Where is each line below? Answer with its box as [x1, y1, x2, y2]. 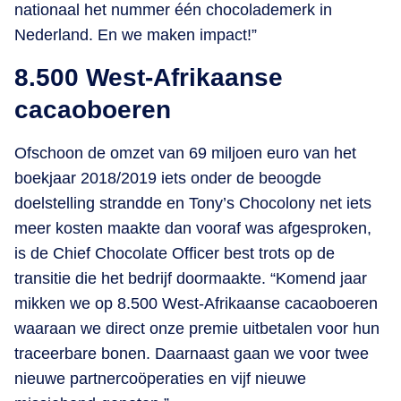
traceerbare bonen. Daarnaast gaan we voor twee [14, 344, 369, 363]
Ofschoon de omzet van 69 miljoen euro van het [14, 143, 356, 162]
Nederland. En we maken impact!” [14, 25, 257, 44]
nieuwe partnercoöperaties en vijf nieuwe [14, 369, 306, 388]
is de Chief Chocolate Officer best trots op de [14, 243, 335, 262]
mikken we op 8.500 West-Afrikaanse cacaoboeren [14, 294, 378, 312]
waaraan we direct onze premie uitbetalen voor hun [14, 319, 380, 337]
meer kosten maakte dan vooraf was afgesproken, [14, 218, 371, 237]
